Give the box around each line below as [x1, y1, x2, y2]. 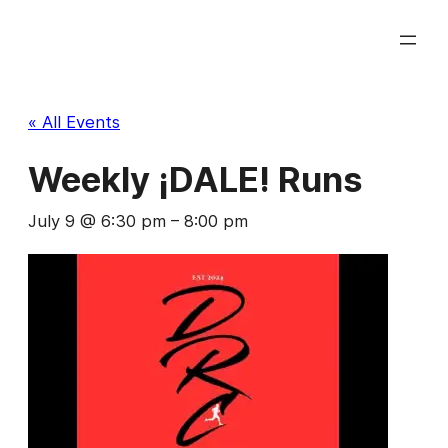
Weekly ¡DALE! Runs [28, 158, 362, 200]
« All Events [28, 111, 120, 132]
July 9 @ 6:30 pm [28, 210, 166, 231]
